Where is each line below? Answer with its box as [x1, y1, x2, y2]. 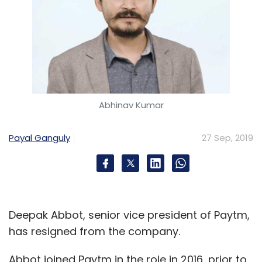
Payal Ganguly [9, 131, 70, 144]
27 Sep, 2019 [202, 131, 253, 144]
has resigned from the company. [9, 223, 183, 239]
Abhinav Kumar [98, 98, 164, 111]
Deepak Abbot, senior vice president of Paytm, [9, 207, 250, 222]
